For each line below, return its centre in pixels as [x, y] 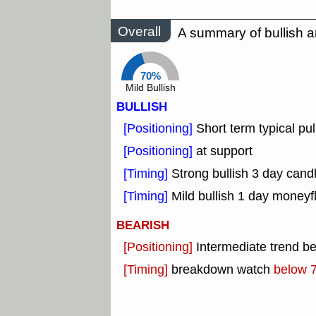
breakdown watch [223, 270]
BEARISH [143, 226]
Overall [139, 31]
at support [224, 151]
